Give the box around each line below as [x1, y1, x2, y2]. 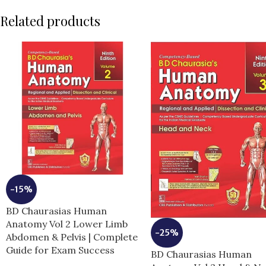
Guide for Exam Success [6, 244, 115, 256]
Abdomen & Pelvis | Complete [6, 231, 138, 243]
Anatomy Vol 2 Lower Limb [6, 218, 128, 230]
